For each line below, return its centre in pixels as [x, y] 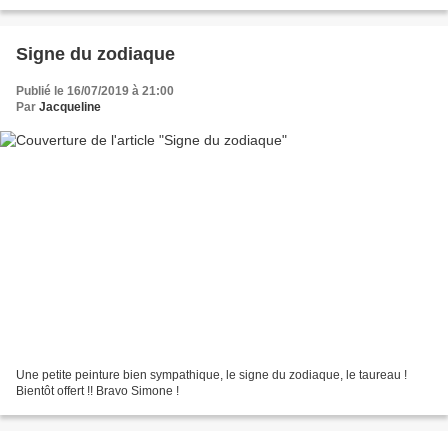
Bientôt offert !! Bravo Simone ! [97, 390]
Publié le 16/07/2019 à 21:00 [95, 91]
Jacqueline [70, 107]
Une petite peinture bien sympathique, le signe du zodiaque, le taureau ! [211, 374]
